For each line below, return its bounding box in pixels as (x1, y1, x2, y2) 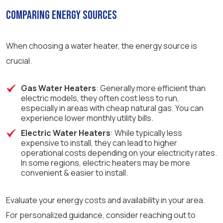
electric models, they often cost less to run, (21, 93, 179, 104)
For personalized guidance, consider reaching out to (6, 210, 196, 221)
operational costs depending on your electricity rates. (21, 147, 217, 159)
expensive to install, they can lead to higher (21, 137, 177, 149)
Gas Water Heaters (21, 83, 96, 94)
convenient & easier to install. (21, 167, 128, 179)
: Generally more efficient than (96, 83, 206, 94)
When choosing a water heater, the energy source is (6, 40, 197, 52)
